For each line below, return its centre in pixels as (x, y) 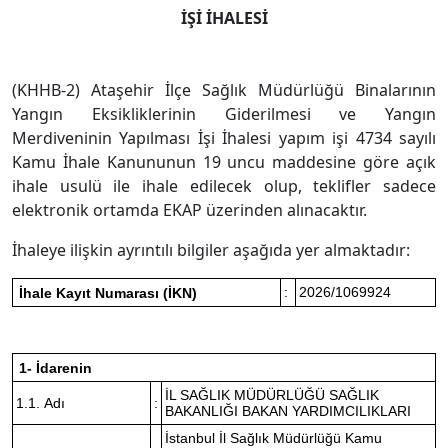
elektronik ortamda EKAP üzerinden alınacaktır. (189, 210)
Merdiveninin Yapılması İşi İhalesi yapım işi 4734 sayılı (224, 138)
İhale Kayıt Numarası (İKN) (108, 293)
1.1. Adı (40, 403)
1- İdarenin (55, 368)
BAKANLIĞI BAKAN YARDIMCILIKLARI (288, 411)
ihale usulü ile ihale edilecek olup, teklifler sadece (224, 186)
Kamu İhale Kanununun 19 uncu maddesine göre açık (224, 162)
